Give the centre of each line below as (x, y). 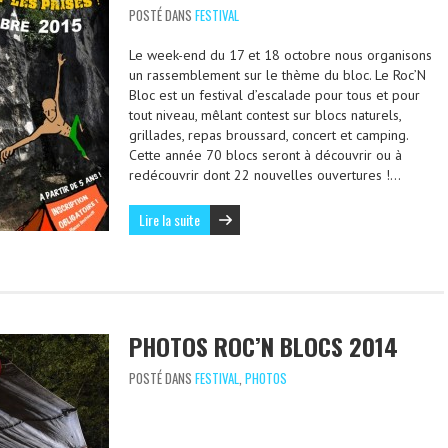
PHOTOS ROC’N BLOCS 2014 (263, 346)
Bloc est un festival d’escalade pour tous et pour (274, 95)
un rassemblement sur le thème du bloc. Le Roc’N (277, 75)
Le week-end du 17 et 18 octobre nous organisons (280, 55)
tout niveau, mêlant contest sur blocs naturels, (265, 115)
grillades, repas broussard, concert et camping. (268, 135)
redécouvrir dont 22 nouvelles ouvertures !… (265, 175)
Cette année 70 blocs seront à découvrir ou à (265, 155)
